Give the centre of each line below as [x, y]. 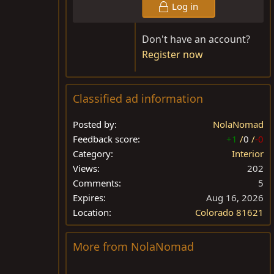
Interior [248, 154]
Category [92, 154]
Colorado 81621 [229, 213]
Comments [96, 183]
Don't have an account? [196, 39]
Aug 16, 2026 [235, 198]
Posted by [94, 124]
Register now [172, 55]
